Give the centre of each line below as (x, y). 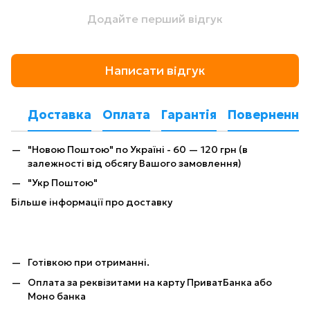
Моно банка (57, 296)
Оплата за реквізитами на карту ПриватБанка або (150, 282)
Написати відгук (155, 71)
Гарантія (189, 115)
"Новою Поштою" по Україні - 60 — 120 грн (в (138, 149)
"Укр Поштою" (63, 182)
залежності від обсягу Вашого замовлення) (135, 163)
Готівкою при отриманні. (89, 263)
